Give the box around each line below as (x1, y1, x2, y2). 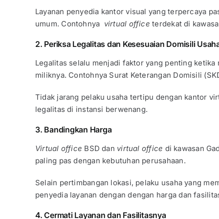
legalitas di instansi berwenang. (35, 105, 148, 114)
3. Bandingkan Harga (35, 125, 112, 135)
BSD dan (84, 144, 117, 153)
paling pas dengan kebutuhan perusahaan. (35, 156, 186, 166)
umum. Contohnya (35, 19, 104, 29)
